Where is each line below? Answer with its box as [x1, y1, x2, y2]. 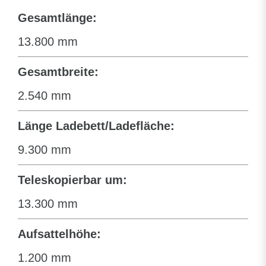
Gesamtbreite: [18, 65, 99, 78]
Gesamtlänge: [18, 11, 97, 24]
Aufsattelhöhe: [18, 227, 101, 240]
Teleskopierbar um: [18, 173, 127, 186]
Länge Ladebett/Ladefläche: [18, 119, 175, 132]
